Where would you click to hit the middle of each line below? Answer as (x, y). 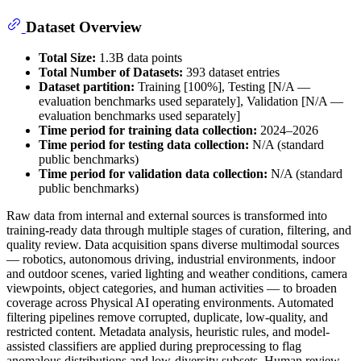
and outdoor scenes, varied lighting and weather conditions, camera (177, 273)
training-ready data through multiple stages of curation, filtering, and (179, 230)
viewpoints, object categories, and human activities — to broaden (172, 288)
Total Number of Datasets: (111, 72)
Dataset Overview (83, 27)
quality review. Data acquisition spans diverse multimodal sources (173, 244)
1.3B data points (139, 57)
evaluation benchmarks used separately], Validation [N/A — (191, 101)
